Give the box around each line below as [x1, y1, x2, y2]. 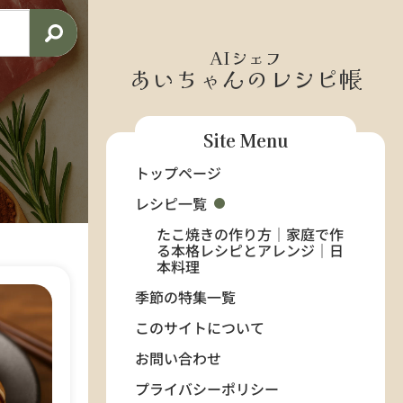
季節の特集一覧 [135, 286, 236, 308]
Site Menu [203, 128, 288, 153]
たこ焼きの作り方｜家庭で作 [157, 223, 344, 245]
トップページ [135, 162, 221, 184]
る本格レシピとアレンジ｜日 [157, 239, 344, 261]
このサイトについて [135, 317, 264, 338]
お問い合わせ [135, 347, 221, 369]
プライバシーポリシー [135, 378, 279, 399]
